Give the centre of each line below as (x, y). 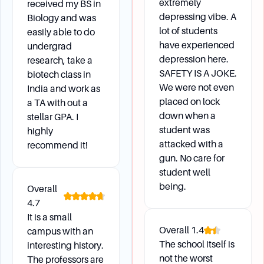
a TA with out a (57, 103)
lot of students (188, 31)
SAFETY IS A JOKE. (198, 73)
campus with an (60, 231)
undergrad (49, 46)
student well (185, 172)
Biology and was (62, 18)
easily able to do (61, 32)
